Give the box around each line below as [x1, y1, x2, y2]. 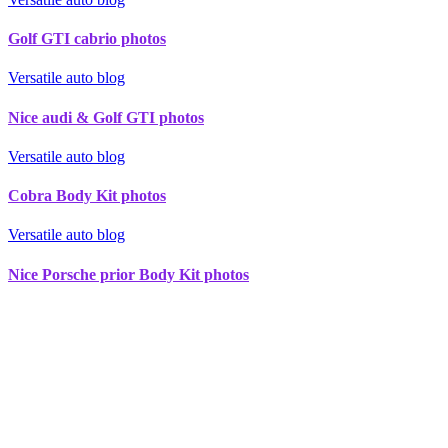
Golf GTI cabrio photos [8, 30, 166, 48]
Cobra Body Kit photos [8, 187, 166, 205]
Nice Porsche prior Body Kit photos [8, 265, 249, 283]
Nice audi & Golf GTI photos [8, 108, 204, 126]
